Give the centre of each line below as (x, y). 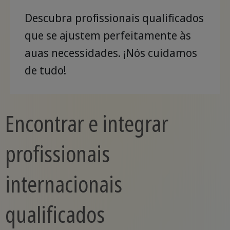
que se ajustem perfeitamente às (108, 35)
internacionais (63, 184)
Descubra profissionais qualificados (114, 18)
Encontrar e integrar (87, 123)
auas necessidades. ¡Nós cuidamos (111, 53)
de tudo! (45, 70)
